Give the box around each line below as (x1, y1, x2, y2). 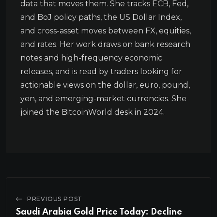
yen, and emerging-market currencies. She (20, 93, 186, 103)
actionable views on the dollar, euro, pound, (20, 80, 190, 90)
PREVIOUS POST (27, 195, 83, 202)
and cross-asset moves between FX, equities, (20, 26, 191, 35)
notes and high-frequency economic (20, 53, 162, 62)
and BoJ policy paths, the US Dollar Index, (20, 12, 182, 22)
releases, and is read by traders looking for (20, 66, 182, 76)
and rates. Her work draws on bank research (20, 39, 190, 49)
